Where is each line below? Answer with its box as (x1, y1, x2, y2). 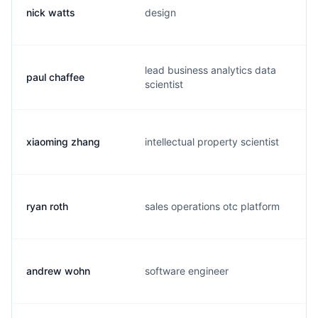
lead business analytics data (145, 64, 276, 76)
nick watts (26, 6, 75, 18)
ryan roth (26, 200, 68, 212)
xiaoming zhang (26, 136, 100, 148)
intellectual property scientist (145, 136, 279, 148)
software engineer (145, 265, 229, 277)
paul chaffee (26, 71, 84, 83)
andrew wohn (26, 265, 90, 277)
